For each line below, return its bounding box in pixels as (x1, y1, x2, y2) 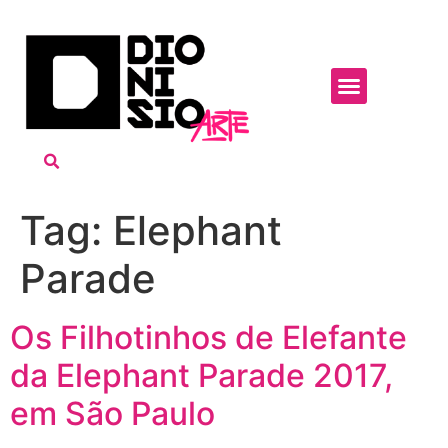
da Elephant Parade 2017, (10, 356, 393, 396)
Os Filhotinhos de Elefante (10, 318, 407, 358)
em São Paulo (10, 394, 215, 434)
